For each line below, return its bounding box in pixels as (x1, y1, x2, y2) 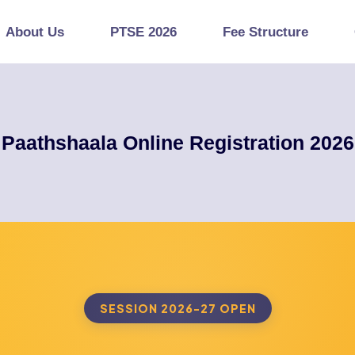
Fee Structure (223, 24, 309, 40)
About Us (6, 24, 65, 40)
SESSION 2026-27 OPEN (99, 301, 256, 315)
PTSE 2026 (110, 24, 177, 40)
